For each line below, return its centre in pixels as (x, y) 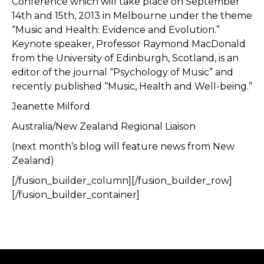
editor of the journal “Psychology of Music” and (123, 72)
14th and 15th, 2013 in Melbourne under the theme (132, 16)
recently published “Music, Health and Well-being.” (132, 86)
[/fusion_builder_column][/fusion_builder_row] (122, 181)
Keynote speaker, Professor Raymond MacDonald (129, 44)
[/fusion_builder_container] (76, 195)
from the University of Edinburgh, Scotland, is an (125, 58)
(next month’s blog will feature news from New (123, 146)
